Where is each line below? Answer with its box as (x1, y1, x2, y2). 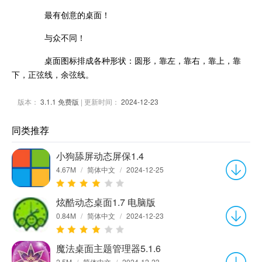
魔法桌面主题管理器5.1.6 (56, 241, 161, 255)
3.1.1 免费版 (40, 96, 79, 106)
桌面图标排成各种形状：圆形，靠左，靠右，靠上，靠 (28, 54, 241, 66)
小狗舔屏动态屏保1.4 (56, 149, 144, 163)
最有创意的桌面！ (28, 8, 110, 20)
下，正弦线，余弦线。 (12, 68, 94, 80)
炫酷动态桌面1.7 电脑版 (56, 195, 156, 209)
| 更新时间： (79, 96, 121, 106)
